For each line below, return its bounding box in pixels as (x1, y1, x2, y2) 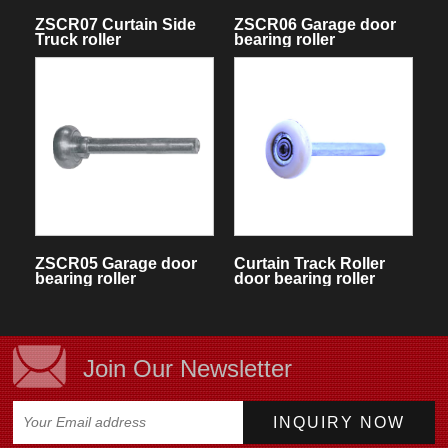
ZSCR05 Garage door (34, 254, 197, 272)
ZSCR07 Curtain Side (34, 15, 196, 33)
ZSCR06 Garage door (233, 15, 396, 33)
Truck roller (34, 30, 121, 48)
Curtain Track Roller (233, 254, 385, 272)
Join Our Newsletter (83, 354, 293, 382)
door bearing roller (233, 269, 375, 287)
